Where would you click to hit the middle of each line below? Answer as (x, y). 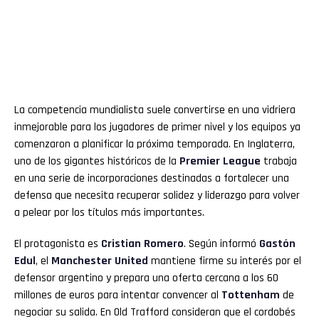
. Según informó (221, 244)
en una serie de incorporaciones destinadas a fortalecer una (152, 178)
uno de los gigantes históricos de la (97, 161)
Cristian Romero (142, 244)
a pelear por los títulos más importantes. (109, 212)
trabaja (279, 161)
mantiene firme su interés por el (225, 261)
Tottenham (251, 295)
